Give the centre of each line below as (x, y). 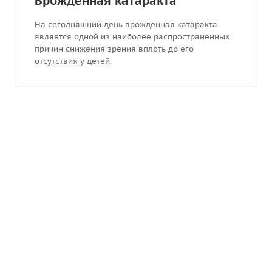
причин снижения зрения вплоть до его (114, 49)
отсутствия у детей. (73, 61)
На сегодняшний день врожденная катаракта (126, 25)
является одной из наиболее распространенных (132, 37)
